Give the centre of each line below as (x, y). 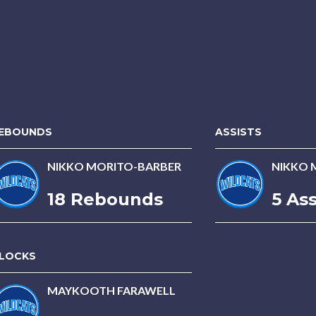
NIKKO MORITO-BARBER (114, 166)
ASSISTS (238, 132)
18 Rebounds (105, 199)
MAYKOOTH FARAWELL (111, 290)
